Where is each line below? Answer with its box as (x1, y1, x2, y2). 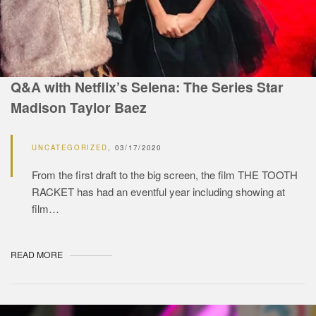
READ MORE (11, 248, 63, 261)
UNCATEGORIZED (32, 142, 109, 152)
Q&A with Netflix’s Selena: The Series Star (11, 77, 284, 97)
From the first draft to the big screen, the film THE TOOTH (32, 167, 298, 182)
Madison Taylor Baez (11, 97, 147, 117)
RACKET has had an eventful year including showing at (32, 184, 285, 199)
